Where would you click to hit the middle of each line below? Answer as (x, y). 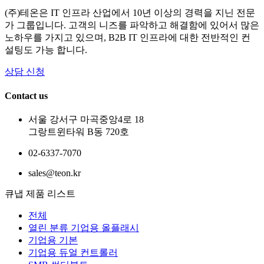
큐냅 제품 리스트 (40, 194)
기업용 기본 (53, 240)
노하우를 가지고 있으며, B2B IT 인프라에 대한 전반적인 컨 (128, 37)
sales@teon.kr (55, 173)
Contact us (26, 95)
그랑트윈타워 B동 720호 (79, 132)
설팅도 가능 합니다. (46, 49)
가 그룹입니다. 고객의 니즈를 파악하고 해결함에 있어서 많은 (132, 25)
